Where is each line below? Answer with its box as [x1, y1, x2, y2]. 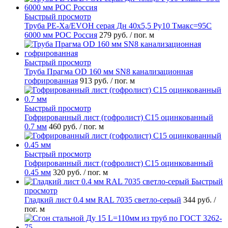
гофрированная [24, 76, 78, 85]
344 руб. [183, 195, 214, 205]
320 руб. [53, 168, 83, 177]
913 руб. [80, 76, 110, 85]
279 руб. [99, 31, 130, 40]
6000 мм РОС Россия [24, 31, 97, 40]
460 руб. [49, 122, 79, 131]
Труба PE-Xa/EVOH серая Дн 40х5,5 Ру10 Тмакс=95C [24, 21, 212, 31]
